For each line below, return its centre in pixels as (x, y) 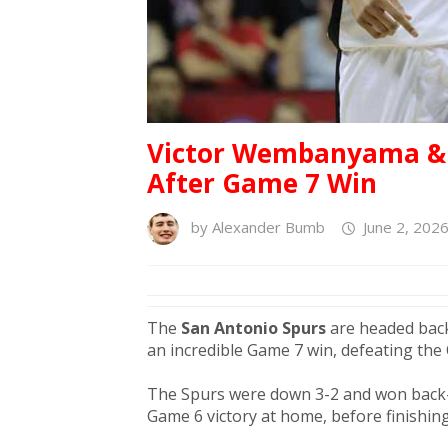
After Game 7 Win (262, 183)
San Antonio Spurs (255, 328)
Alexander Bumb (268, 227)
